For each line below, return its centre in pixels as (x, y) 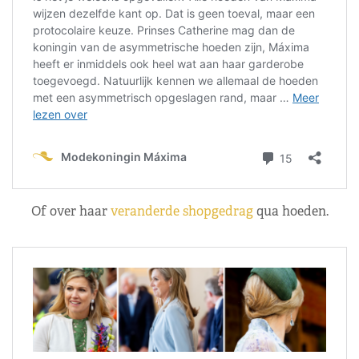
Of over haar (71, 211)
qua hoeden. (290, 211)
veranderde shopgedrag (182, 211)
